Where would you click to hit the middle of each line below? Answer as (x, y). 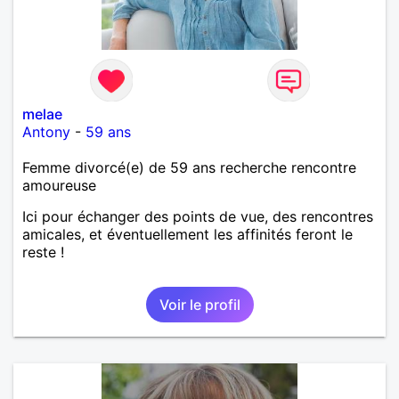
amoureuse (59, 185)
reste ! (43, 252)
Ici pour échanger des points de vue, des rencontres (198, 216)
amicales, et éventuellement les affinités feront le (187, 234)
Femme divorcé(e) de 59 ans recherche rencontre (189, 167)
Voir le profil (199, 304)
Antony (46, 131)
